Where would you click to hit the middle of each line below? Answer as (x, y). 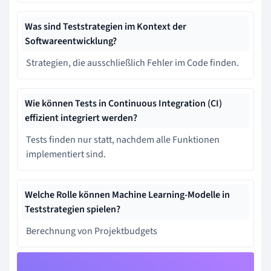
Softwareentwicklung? (71, 41)
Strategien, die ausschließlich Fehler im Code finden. (132, 63)
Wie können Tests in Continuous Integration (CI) (123, 103)
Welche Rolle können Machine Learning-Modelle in (127, 195)
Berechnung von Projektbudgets (92, 231)
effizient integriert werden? (81, 118)
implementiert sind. (66, 154)
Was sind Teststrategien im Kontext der (106, 27)
